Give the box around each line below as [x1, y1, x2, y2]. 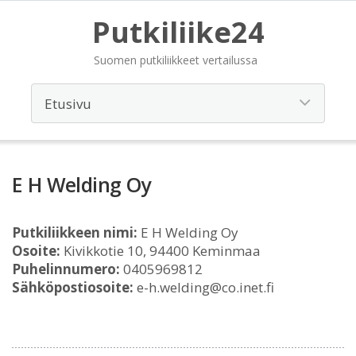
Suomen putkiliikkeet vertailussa [93, 52, 257, 68]
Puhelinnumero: [12, 260, 120, 278]
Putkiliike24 [91, 13, 265, 52]
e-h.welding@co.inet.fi [133, 278, 274, 296]
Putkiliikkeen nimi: [12, 223, 137, 242]
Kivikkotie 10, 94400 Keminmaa [60, 242, 261, 260]
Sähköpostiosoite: [12, 278, 133, 296]
